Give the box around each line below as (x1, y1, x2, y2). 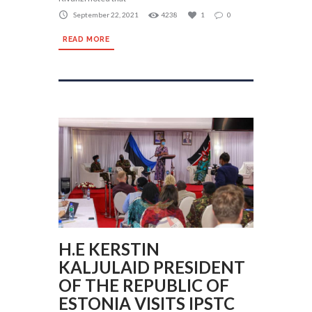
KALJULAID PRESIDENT (58, 256, 245, 277)
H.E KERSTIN (58, 238, 159, 259)
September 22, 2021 (73, 10, 139, 19)
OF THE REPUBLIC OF (58, 274, 229, 295)
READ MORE (63, 35, 110, 44)
